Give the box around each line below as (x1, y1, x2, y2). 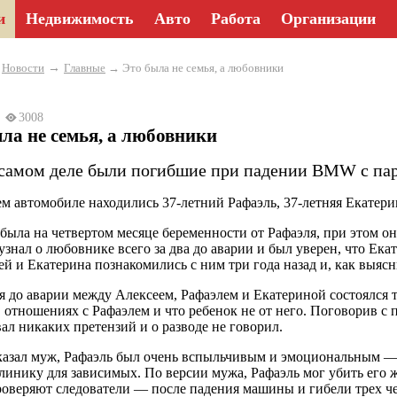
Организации (281, 10, 376, 27)
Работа (211, 10, 261, 27)
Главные (64, 61, 105, 74)
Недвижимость (26, 10, 134, 27)
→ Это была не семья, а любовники (105, 61, 284, 74)
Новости (2, 61, 44, 74)
